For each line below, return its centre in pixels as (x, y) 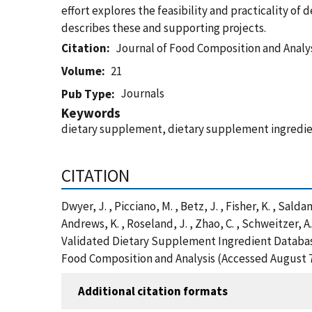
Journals (143, 93)
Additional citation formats (153, 291)
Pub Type (86, 94)
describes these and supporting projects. (164, 28)
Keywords (91, 113)
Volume (81, 71)
